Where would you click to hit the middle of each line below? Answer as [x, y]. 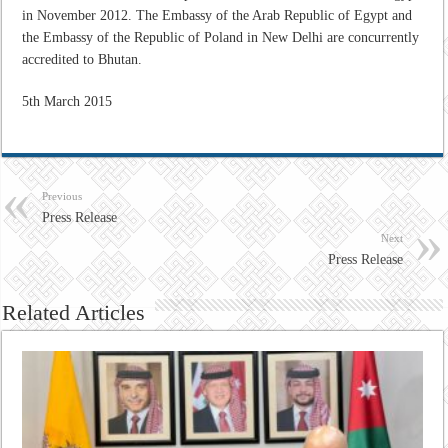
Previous [62, 195]
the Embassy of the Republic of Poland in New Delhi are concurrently [221, 37]
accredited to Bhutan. [82, 59]
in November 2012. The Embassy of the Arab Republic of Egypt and [217, 15]
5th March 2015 [67, 101]
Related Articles [74, 312]
